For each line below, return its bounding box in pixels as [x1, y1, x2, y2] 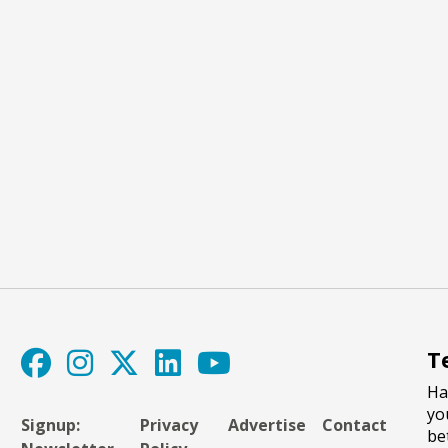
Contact [321, 413, 387, 436]
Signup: [21, 413, 81, 436]
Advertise [227, 413, 306, 436]
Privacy [139, 413, 198, 436]
